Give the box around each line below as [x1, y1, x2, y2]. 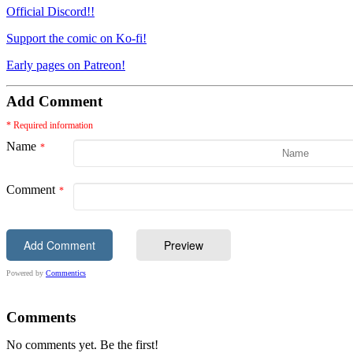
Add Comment [6, 92, 102, 110]
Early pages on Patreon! [6, 58, 125, 72]
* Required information [6, 119, 93, 131]
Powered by [6, 268, 46, 277]
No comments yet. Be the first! [6, 337, 158, 351]
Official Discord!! [6, 4, 95, 18]
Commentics [46, 268, 86, 277]
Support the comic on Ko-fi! [6, 31, 147, 45]
